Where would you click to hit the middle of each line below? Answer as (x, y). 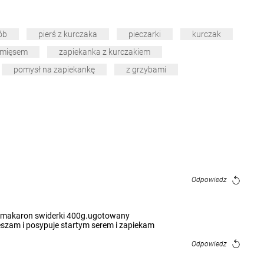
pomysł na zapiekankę (54, 70)
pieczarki (145, 34)
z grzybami (146, 70)
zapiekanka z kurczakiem (105, 52)
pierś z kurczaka (68, 34)
